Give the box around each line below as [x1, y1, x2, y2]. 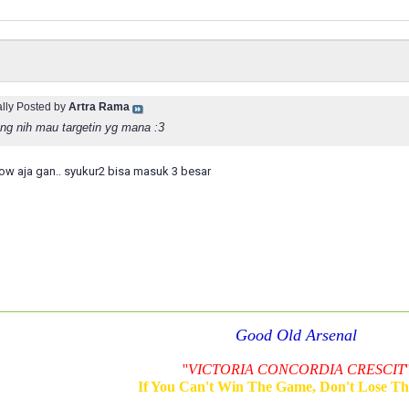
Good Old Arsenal [236, 325, 357, 344]
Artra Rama [68, 100, 130, 114]
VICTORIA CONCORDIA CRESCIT [187, 361, 405, 377]
